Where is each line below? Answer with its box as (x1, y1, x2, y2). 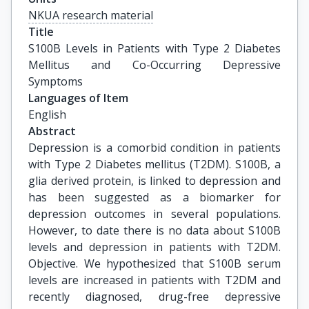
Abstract (28, 123, 76, 139)
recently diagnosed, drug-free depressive (28, 289, 281, 304)
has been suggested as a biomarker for (28, 190, 281, 205)
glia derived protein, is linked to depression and (28, 173, 281, 188)
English (28, 107, 66, 122)
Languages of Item (28, 90, 128, 106)
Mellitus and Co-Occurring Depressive (28, 57, 281, 72)
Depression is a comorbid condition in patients (28, 140, 281, 155)
